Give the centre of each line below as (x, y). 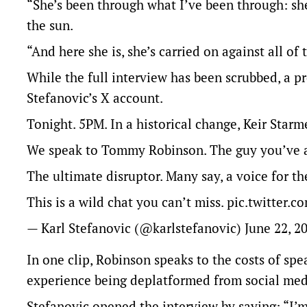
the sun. (50, 25)
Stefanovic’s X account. (95, 98)
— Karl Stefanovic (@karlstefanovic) (136, 228)
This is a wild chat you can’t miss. (127, 202)
